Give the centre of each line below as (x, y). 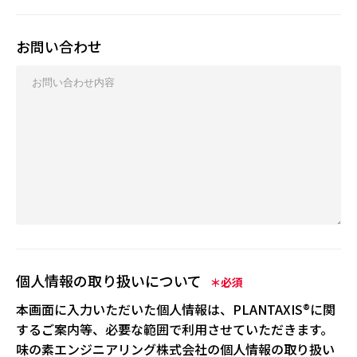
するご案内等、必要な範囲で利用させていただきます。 (175, 329)
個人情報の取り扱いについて (109, 280)
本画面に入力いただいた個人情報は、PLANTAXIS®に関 (176, 309)
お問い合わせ (59, 46)
